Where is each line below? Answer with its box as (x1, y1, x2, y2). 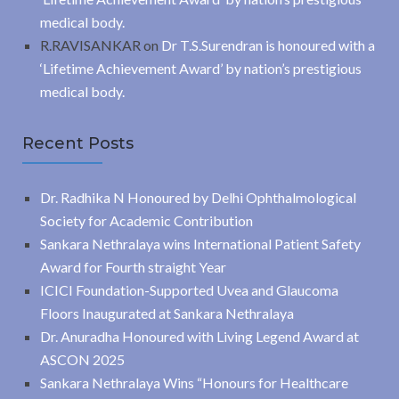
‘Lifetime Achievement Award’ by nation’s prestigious (40, 60, 362, 77)
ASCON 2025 (40, 351, 125, 369)
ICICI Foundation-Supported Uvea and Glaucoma (40, 281, 338, 299)
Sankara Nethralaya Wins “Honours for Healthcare (40, 374, 348, 392)
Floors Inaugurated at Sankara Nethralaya (40, 305, 294, 322)
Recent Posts (22, 134, 134, 154)
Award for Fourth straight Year (40, 258, 226, 276)
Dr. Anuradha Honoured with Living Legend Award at (40, 328, 359, 346)
